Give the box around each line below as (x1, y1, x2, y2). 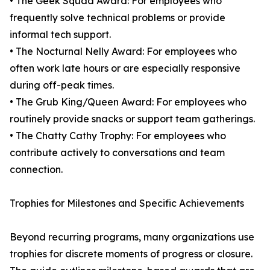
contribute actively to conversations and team (10, 146, 225, 159)
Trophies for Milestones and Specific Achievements (10, 197, 244, 209)
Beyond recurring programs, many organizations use (10, 231, 254, 243)
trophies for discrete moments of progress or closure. (10, 248, 253, 260)
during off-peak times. (10, 79, 114, 91)
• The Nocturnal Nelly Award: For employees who (10, 45, 237, 57)
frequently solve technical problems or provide (10, 11, 225, 24)
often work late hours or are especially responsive (10, 62, 240, 74)
